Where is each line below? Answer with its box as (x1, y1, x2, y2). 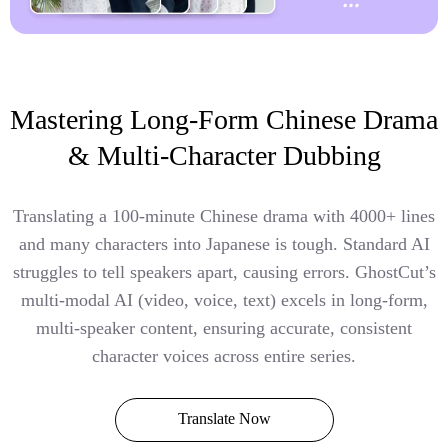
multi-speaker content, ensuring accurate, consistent (36, 318, 412, 339)
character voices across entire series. (92, 346, 356, 367)
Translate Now (177, 410, 271, 428)
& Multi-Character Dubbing (67, 140, 381, 172)
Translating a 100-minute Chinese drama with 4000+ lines (13, 206, 435, 227)
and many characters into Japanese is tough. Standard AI (18, 234, 430, 255)
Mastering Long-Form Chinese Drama (10, 104, 438, 136)
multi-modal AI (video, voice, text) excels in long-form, (20, 290, 428, 311)
